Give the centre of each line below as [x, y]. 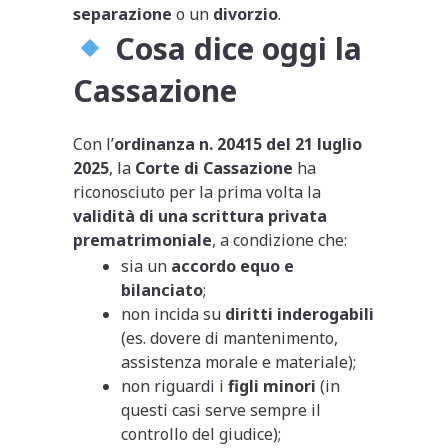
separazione [123, 13]
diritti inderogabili [300, 313]
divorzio [246, 13]
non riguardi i [175, 385]
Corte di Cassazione [214, 167]
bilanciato [162, 289]
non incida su [173, 313]
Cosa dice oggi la [235, 48]
